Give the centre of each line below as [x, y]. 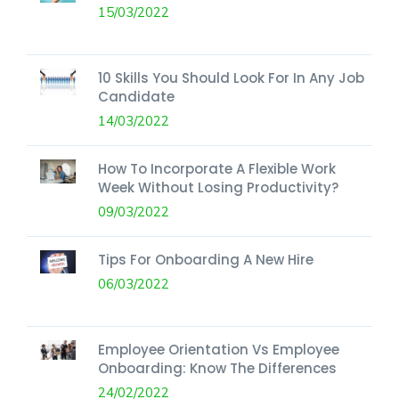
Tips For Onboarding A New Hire [206, 259]
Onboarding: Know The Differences [217, 368]
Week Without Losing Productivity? [218, 187]
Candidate [136, 96]
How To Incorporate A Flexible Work [217, 168]
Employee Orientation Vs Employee [219, 349]
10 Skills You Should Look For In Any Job [231, 77]
